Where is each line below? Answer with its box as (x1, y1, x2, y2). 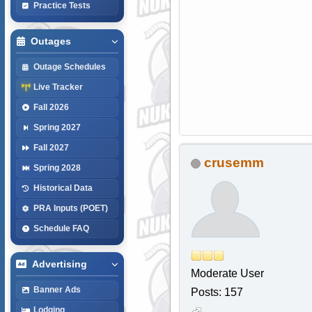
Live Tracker (33, 82, 83, 91)
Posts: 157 (190, 286, 243, 299)
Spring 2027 (33, 123, 81, 132)
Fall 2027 (33, 143, 69, 152)
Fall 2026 (33, 102, 69, 111)
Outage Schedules (33, 62, 106, 71)
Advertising (31, 258, 87, 270)
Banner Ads (33, 285, 81, 294)
